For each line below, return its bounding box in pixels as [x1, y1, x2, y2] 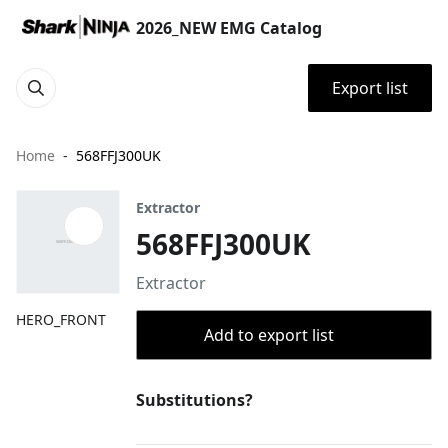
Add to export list [204, 324, 334, 346]
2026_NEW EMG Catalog [136, 17, 322, 39]
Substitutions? [136, 389, 253, 411]
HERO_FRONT [16, 310, 106, 329]
